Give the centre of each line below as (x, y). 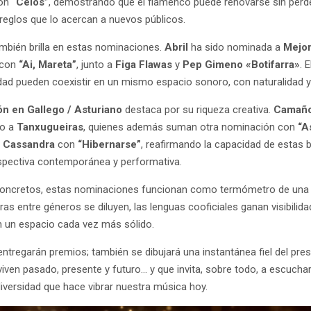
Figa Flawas (145, 64)
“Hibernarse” (110, 144)
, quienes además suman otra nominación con (191, 127)
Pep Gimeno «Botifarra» (242, 64)
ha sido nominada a (237, 47)
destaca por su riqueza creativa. (200, 109)
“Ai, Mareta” (48, 64)
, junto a (96, 64)
